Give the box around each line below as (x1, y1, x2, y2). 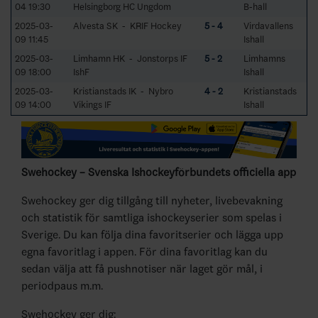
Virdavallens (243, 20, 293, 31)
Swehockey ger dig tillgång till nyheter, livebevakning (21, 194, 283, 208)
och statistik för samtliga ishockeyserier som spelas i (21, 211, 282, 225)
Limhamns (243, 53, 285, 64)
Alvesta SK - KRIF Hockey (73, 20, 182, 31)
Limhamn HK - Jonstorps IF (73, 53, 187, 64)
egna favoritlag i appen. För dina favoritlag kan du (21, 245, 268, 259)
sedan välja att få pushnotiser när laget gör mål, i (21, 262, 263, 276)
